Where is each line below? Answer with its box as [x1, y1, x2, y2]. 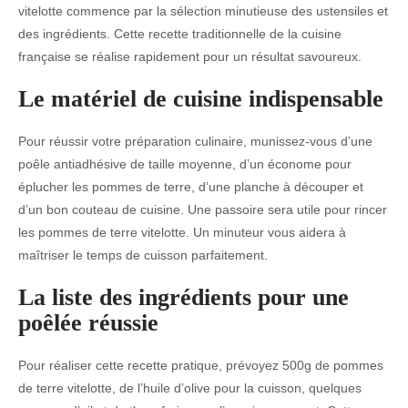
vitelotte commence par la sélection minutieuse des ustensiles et [18, 4, 388, 18]
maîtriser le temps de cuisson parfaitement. [18, 248, 268, 262]
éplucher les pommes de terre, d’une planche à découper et [18, 179, 363, 194]
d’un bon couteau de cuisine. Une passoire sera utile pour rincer [18, 202, 387, 217]
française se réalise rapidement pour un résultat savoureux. [18, 49, 362, 64]
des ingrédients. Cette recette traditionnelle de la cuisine [18, 26, 342, 41]
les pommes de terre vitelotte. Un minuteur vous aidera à [18, 225, 346, 240]
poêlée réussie [18, 310, 158, 336]
